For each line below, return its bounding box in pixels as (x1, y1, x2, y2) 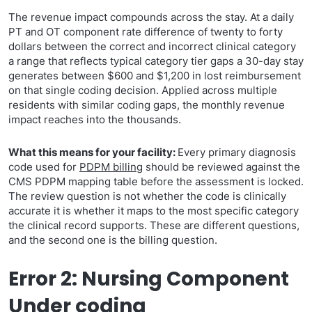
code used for (8, 160, 79, 173)
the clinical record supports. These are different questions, (8, 219, 299, 232)
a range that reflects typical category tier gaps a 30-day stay (8, 54, 304, 68)
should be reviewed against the (143, 160, 300, 173)
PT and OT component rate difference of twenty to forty (8, 25, 283, 38)
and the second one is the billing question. (8, 233, 217, 247)
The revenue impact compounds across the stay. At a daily (8, 10, 294, 24)
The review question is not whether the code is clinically (8, 189, 286, 203)
